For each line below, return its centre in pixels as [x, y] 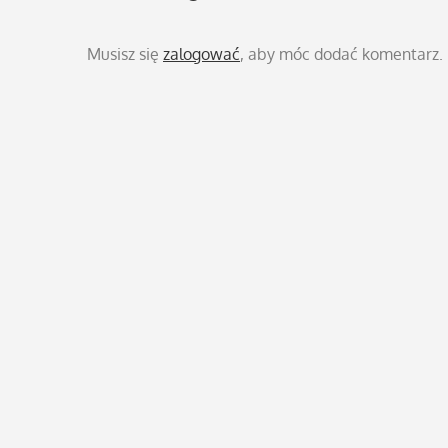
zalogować [201, 53]
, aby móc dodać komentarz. [341, 53]
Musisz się [125, 53]
